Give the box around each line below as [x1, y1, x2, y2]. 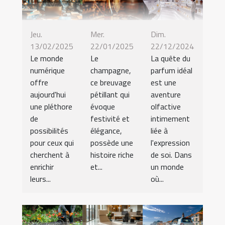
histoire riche [90, 148, 134, 161]
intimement [151, 112, 190, 125]
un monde [151, 160, 184, 173]
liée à [151, 124, 168, 137]
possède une [90, 136, 133, 149]
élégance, [90, 124, 122, 137]
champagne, [90, 64, 131, 76]
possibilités [30, 124, 68, 137]
